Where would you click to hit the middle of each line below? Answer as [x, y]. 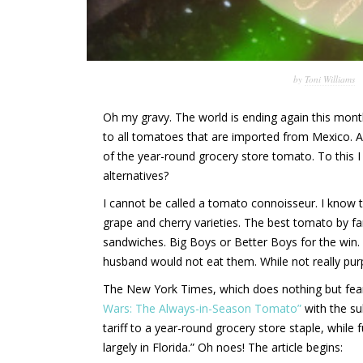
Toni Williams [329, 79]
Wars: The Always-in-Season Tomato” [202, 308]
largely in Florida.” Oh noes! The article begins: [223, 347]
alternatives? [136, 175]
